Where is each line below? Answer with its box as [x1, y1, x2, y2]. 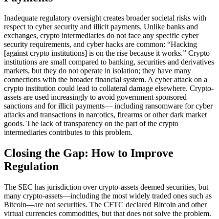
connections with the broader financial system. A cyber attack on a [4, 75, 207, 84]
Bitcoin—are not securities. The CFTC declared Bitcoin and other [4, 200, 207, 209]
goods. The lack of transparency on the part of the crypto [4, 119, 178, 128]
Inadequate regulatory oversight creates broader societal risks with [4, 14, 206, 22]
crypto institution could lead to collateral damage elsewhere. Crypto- [4, 84, 214, 93]
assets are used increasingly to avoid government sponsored [4, 93, 187, 102]
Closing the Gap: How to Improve [4, 147, 174, 160]
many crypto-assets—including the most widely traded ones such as [4, 192, 212, 200]
